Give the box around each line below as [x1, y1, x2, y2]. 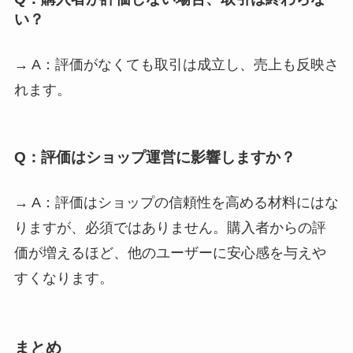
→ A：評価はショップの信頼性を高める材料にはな [13, 195, 339, 211]
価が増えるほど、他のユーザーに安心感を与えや [13, 245, 326, 262]
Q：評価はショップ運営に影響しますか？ [13, 148, 295, 165]
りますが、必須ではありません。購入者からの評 [13, 220, 326, 236]
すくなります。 [13, 270, 113, 287]
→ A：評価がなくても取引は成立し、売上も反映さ [13, 57, 339, 73]
